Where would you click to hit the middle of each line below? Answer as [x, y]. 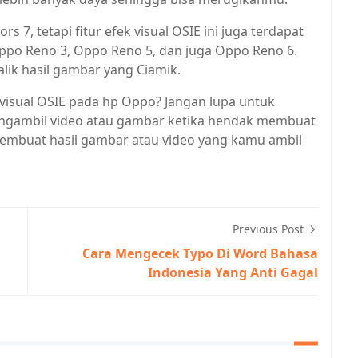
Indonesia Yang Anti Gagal [233, 272]
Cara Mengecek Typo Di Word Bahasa [200, 253]
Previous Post [270, 229]
